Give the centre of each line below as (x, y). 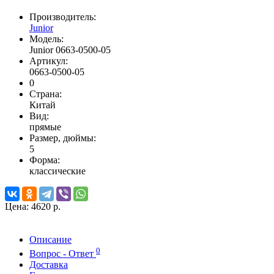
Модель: (46, 39)
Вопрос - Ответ (63, 253)
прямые (45, 127)
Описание (50, 240)
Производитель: (63, 17)
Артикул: (49, 61)
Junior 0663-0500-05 (70, 50)
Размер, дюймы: (63, 138)
